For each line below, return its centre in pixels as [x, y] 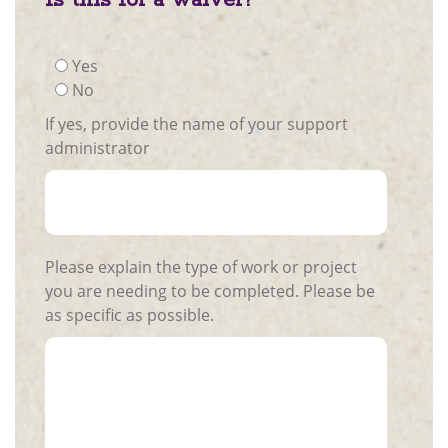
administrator [97, 147]
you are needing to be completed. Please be [174, 290]
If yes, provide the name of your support [196, 123]
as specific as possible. [129, 314]
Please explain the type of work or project [201, 266]
